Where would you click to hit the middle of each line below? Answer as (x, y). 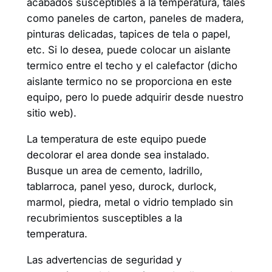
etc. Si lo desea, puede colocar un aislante (128, 50)
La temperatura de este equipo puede (116, 139)
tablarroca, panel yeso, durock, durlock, (121, 186)
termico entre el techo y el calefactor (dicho (132, 66)
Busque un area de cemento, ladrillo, (114, 170)
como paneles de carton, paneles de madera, (135, 19)
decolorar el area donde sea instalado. (118, 155)
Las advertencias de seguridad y (104, 260)
